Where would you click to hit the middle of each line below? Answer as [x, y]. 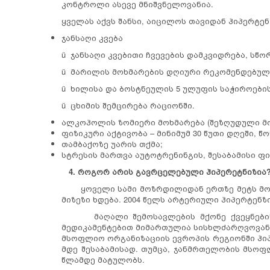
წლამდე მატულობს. [103, 259]
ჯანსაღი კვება [92, 37]
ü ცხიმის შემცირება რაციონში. [128, 105]
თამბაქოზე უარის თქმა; [112, 143]
